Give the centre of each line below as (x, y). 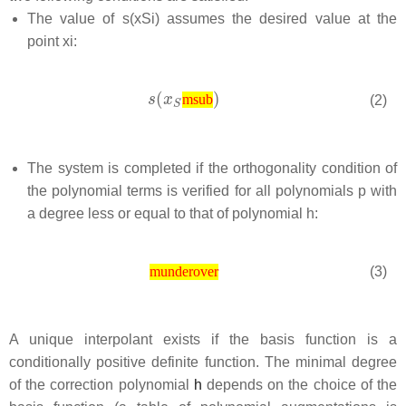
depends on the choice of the (300, 384)
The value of (75, 18)
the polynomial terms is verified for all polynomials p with (212, 190)
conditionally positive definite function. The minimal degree (203, 362)
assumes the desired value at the (278, 18)
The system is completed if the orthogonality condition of (212, 168)
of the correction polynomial (101, 384)
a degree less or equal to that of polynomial (167, 213)
